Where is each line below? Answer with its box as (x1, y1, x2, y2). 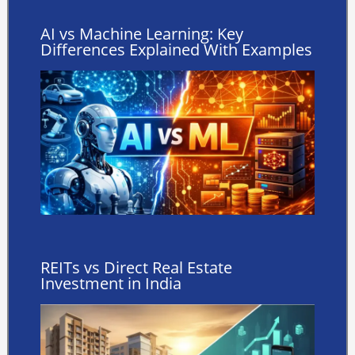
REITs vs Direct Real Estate (40, 256, 232, 278)
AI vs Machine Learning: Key (40, 23, 243, 45)
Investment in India (40, 272, 181, 294)
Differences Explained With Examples (40, 39, 312, 61)
